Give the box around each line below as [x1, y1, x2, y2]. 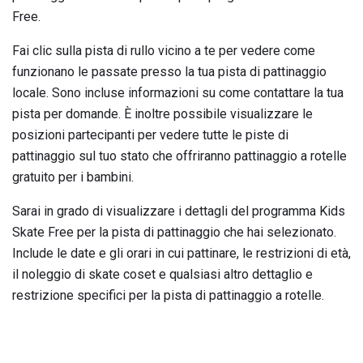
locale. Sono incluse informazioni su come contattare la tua [12, 85, 344, 101]
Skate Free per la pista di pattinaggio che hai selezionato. [12, 224, 336, 241]
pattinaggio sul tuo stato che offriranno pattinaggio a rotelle [12, 148, 347, 164]
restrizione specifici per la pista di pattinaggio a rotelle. [12, 288, 324, 304]
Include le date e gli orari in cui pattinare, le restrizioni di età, [12, 246, 351, 262]
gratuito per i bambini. [12, 169, 134, 186]
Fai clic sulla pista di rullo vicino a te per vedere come [12, 43, 315, 59]
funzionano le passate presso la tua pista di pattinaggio [12, 64, 327, 80]
